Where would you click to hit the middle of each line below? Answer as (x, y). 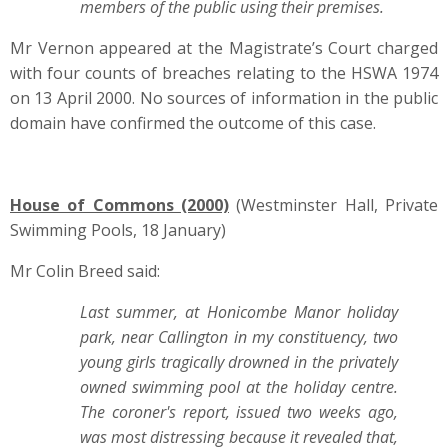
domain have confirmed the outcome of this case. (193, 123)
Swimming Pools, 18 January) (118, 230)
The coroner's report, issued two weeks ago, (239, 412)
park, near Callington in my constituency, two (239, 337)
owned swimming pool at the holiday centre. (239, 387)
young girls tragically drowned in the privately (239, 362)
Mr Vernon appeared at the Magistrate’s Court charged (224, 48)
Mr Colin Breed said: (85, 271)
